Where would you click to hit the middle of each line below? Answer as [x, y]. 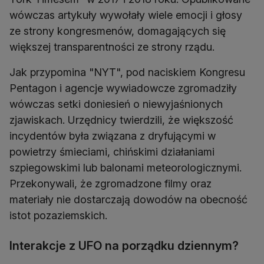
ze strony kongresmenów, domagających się [118, 31]
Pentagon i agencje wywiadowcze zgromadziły [123, 88]
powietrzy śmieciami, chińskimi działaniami [112, 152]
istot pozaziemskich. [58, 216]
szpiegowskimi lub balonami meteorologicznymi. [126, 168]
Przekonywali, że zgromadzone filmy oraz [110, 184]
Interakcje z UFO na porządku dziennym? [124, 246]
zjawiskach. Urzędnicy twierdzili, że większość [121, 120]
